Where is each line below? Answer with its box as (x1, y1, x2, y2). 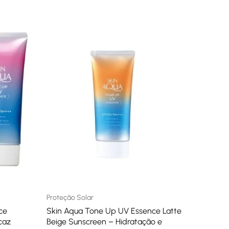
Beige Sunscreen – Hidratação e (47, 217, 162, 226)
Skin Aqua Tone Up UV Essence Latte (47, 206, 181, 216)
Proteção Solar (47, 193, 94, 202)
